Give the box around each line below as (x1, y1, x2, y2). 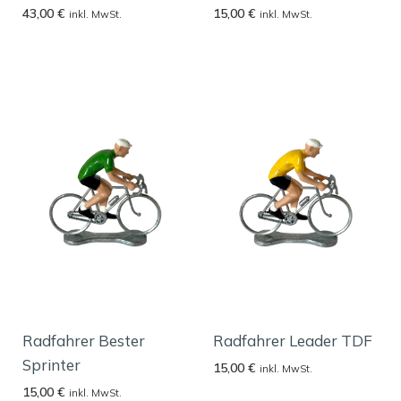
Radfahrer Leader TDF (213, 330, 373, 350)
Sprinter (22, 354, 81, 374)
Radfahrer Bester (22, 330, 146, 350)
